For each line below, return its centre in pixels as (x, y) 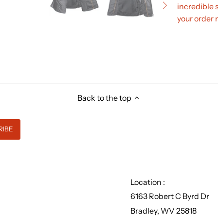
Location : (148, 182)
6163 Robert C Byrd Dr (170, 196)
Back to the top (104, 98)
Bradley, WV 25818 (164, 210)
